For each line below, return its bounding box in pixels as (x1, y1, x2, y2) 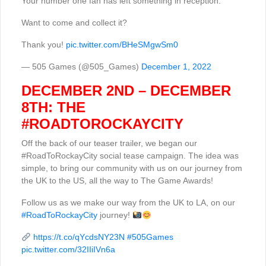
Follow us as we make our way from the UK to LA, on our (21, 198, 235, 208)
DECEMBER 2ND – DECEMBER (21, 83, 231, 99)
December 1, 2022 (141, 62, 211, 72)
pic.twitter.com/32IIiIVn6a (21, 245, 115, 255)
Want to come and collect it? (21, 18, 127, 28)
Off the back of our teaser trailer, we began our (21, 138, 197, 148)
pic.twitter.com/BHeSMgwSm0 (66, 40, 178, 50)
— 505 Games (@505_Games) (21, 62, 141, 72)
